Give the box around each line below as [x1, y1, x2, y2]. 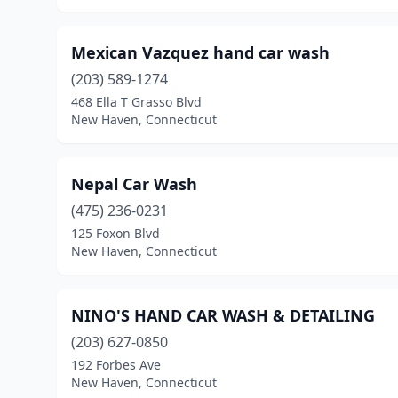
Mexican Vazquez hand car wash [71, 42, 330, 63]
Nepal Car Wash [71, 173, 197, 195]
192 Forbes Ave [71, 356, 161, 373]
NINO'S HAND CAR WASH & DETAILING [71, 305, 375, 326]
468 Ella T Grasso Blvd [71, 93, 202, 110]
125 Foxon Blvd [71, 225, 160, 242]
